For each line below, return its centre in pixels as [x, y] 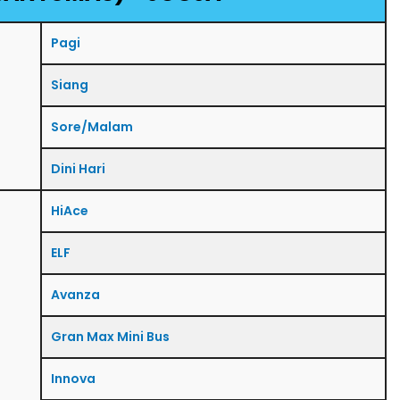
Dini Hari [78, 168]
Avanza [75, 294]
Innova [73, 378]
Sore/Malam [92, 126]
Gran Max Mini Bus [110, 336]
